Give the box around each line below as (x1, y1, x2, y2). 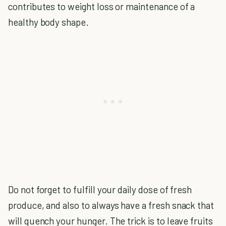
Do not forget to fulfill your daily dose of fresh (8, 184, 192, 195)
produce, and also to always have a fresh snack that (8, 199, 214, 211)
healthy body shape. (8, 16, 89, 28)
